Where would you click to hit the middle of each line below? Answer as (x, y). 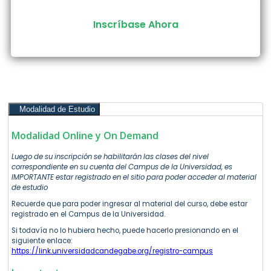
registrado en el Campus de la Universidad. (88, 214)
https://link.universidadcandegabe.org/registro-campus (112, 251)
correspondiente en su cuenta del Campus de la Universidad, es (122, 167)
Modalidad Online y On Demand (85, 136)
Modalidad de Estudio (57, 109)
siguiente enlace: (42, 241)
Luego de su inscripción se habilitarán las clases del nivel (110, 157)
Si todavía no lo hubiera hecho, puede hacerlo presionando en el (125, 231)
